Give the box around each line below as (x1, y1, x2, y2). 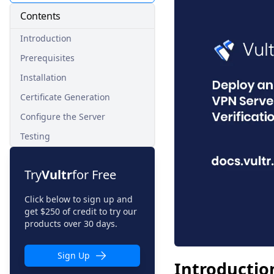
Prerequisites (20, 52, 75, 64)
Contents (20, 9, 61, 23)
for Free (72, 166, 116, 183)
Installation (20, 72, 67, 83)
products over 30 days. (24, 218, 117, 229)
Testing (20, 130, 50, 142)
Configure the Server (20, 111, 105, 122)
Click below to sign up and (24, 193, 133, 205)
